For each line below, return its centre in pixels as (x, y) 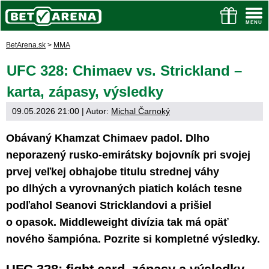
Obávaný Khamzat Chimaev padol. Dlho (108, 138)
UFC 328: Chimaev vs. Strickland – (124, 71)
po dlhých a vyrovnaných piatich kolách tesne (124, 189)
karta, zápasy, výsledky (85, 92)
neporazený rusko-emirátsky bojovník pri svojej (128, 155)
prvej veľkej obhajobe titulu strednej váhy (113, 172)
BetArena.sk (26, 45)
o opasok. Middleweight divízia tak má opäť (117, 222)
